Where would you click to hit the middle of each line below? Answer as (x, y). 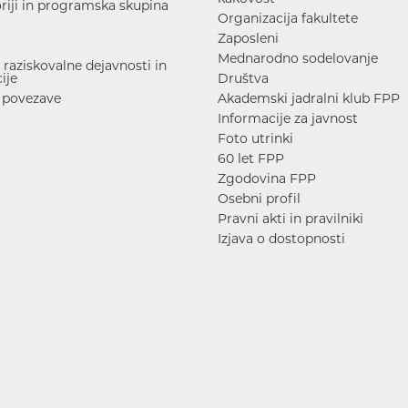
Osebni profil (259, 198)
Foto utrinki (255, 138)
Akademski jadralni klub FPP (309, 98)
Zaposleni (248, 38)
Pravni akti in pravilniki (291, 218)
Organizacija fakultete (288, 18)
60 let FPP (251, 158)
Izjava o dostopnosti (281, 238)
